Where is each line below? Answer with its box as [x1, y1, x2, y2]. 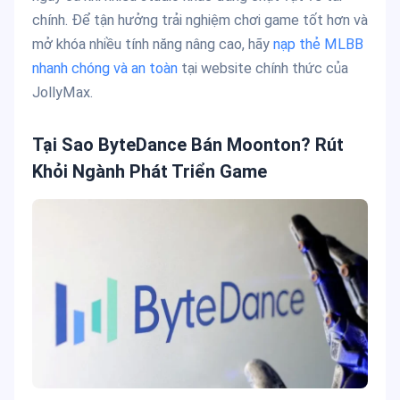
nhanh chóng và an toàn [32, 60, 178, 78]
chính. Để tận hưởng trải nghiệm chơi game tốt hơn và [32, 12, 368, 29]
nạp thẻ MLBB [273, 36, 363, 54]
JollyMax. [32, 84, 93, 102]
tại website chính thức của [178, 60, 348, 78]
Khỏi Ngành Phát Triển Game [32, 161, 267, 183]
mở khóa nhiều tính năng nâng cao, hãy [32, 36, 273, 54]
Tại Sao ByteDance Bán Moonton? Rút [32, 134, 344, 156]
